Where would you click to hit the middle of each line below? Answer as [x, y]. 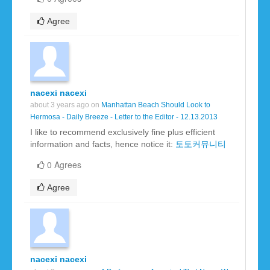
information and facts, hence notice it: [103, 144]
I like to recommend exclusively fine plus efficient [123, 132]
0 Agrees [64, 165]
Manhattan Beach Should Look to [156, 105]
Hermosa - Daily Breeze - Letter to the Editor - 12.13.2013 [124, 117]
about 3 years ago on [66, 105]
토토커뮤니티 [201, 144]
